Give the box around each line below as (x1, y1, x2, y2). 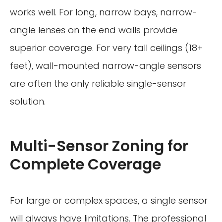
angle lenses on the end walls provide (10, 24, 177, 37)
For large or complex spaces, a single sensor (10, 194, 208, 207)
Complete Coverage (10, 154, 161, 175)
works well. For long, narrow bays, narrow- (10, 6, 197, 19)
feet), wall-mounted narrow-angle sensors (10, 59, 201, 72)
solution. (10, 95, 46, 108)
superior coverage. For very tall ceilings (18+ (10, 42, 203, 55)
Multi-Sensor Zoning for (10, 136, 188, 157)
